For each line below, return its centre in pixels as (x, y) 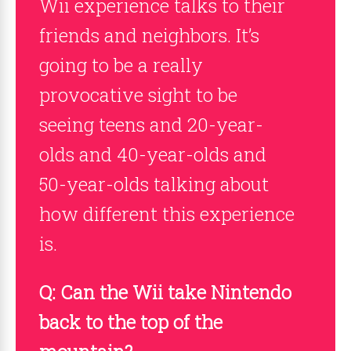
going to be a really (121, 65)
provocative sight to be (138, 95)
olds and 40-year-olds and (153, 154)
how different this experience (167, 214)
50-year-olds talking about (154, 184)
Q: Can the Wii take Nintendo (165, 292)
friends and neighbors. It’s (149, 35)
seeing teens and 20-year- (151, 125)
